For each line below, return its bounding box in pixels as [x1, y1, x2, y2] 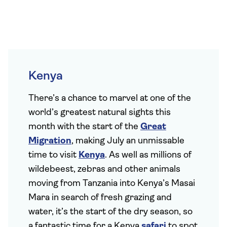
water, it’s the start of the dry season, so [28, 207, 193, 217]
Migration [28, 136, 71, 146]
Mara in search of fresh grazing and [28, 193, 172, 203]
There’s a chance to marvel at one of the [28, 94, 191, 103]
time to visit [28, 150, 79, 160]
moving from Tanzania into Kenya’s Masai [28, 179, 195, 188]
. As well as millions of [105, 150, 192, 160]
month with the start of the [28, 122, 140, 132]
